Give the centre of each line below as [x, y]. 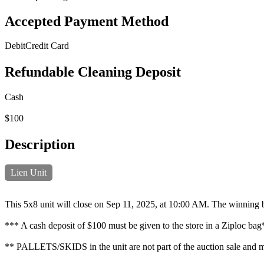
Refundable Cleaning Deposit [93, 72]
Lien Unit [29, 173]
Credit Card [47, 46]
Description [40, 145]
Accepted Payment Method [87, 21]
